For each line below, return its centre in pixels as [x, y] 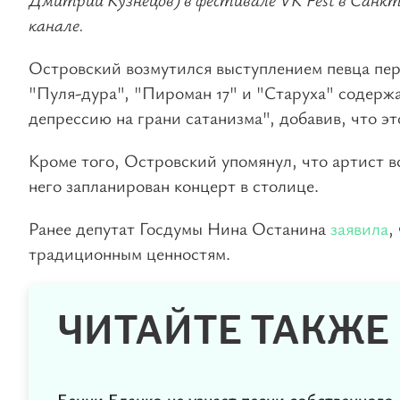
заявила [359, 228]
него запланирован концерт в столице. [174, 185]
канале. [56, 24]
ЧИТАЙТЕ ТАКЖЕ [223, 330]
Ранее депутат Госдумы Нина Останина [179, 228]
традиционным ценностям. [129, 253]
